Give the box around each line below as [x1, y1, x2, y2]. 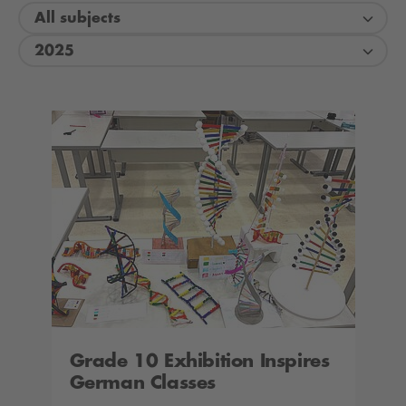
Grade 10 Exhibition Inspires [69, 352, 330, 371]
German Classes [69, 373, 216, 392]
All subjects [34, 11, 121, 25]
